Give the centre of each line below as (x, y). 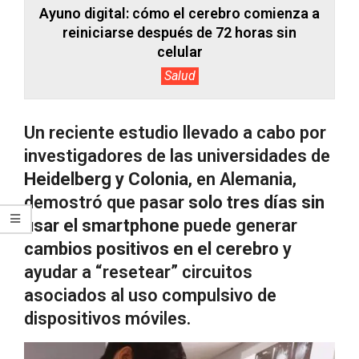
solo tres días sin (256, 202)
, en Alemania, (242, 179)
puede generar (238, 225)
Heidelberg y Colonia (106, 179)
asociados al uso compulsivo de (150, 295)
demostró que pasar (106, 202)
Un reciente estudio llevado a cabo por (175, 132)
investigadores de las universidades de (177, 155)
